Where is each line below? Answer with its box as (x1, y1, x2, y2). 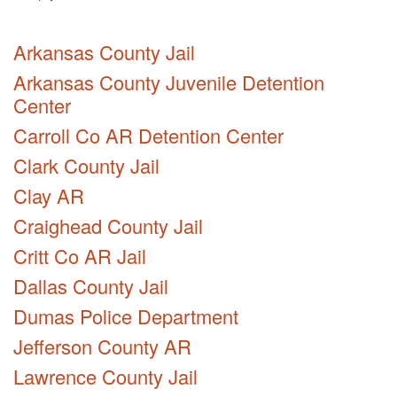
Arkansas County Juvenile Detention (13, 68, 324, 97)
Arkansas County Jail (13, 38, 195, 66)
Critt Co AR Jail (13, 242, 146, 270)
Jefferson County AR (13, 332, 191, 361)
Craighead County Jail (13, 212, 203, 240)
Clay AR (13, 182, 84, 210)
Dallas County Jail (13, 272, 168, 300)
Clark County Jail (13, 152, 160, 180)
